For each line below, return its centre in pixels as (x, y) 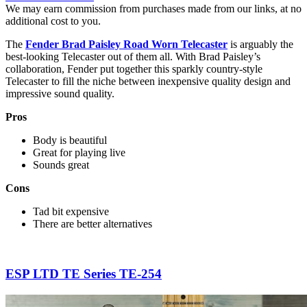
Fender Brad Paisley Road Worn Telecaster (126, 45)
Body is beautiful (70, 140)
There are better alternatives (93, 224)
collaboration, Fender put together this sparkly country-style (134, 69)
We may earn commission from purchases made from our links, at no (153, 9)
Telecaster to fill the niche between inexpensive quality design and (148, 82)
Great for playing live (79, 153)
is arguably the (260, 45)
